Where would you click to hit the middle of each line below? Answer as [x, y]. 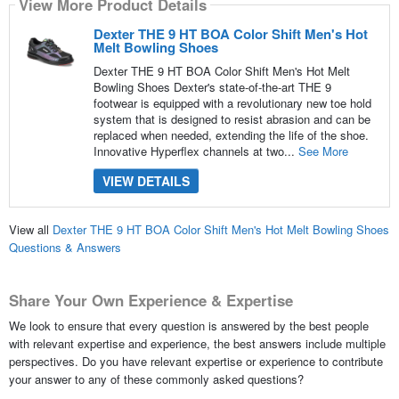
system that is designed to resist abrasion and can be [232, 118]
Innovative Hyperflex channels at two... [195, 151]
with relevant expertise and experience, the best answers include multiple [197, 343]
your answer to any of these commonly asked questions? [156, 379]
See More [323, 151]
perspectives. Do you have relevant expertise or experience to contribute [195, 361]
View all [30, 230]
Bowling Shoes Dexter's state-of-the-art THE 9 [212, 86]
